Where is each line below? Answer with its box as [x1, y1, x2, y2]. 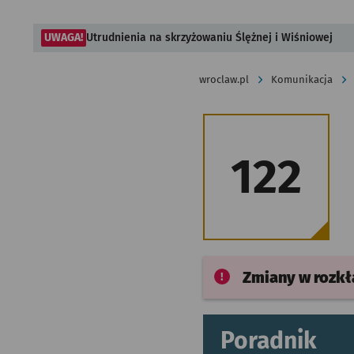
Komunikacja [271, 73, 333, 85]
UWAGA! [44, 31, 83, 44]
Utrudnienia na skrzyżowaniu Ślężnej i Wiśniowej [86, 31, 333, 44]
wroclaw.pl [199, 73, 249, 85]
